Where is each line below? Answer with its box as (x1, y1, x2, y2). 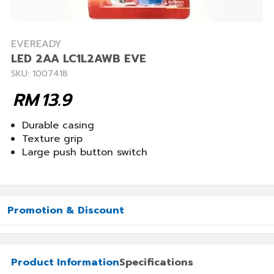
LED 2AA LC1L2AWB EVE (11, 50, 146, 67)
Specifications (119, 255, 193, 270)
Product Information (11, 255, 119, 270)
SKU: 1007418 (11, 67, 68, 80)
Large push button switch (22, 145, 147, 160)
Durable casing (22, 118, 94, 133)
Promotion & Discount (7, 203, 124, 218)
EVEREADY (11, 37, 62, 51)
